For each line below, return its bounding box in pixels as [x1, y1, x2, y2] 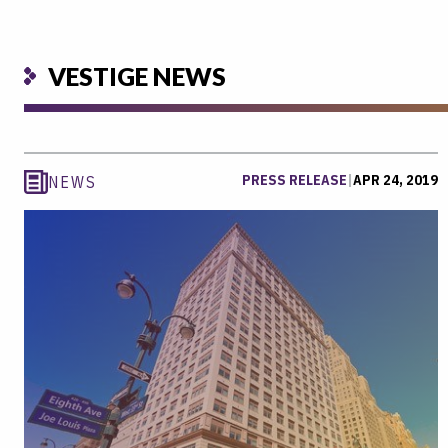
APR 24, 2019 [353, 171, 438, 189]
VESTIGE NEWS [48, 60, 226, 91]
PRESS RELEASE [242, 171, 347, 189]
